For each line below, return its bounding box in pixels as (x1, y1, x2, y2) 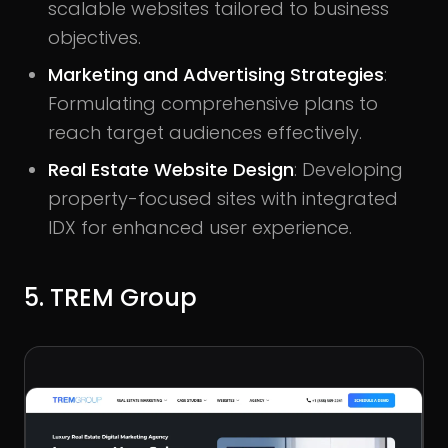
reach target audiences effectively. (48, 119, 362, 145)
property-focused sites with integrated (48, 185, 398, 211)
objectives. (48, 24, 141, 50)
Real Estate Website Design (48, 156, 294, 182)
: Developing (294, 156, 403, 182)
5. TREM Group (24, 280, 197, 314)
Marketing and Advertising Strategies (48, 61, 384, 87)
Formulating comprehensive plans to (48, 90, 378, 116)
